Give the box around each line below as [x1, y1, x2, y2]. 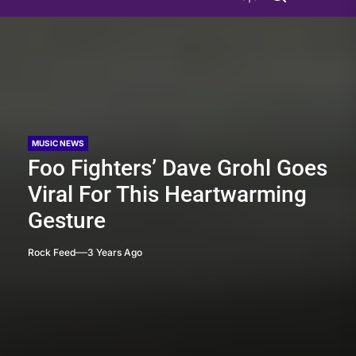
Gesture [28, 207, 106, 234]
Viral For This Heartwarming [28, 180, 307, 207]
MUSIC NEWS [32, 137, 84, 148]
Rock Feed [28, 246, 75, 258]
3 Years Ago [87, 246, 142, 258]
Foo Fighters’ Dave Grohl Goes [28, 154, 327, 181]
